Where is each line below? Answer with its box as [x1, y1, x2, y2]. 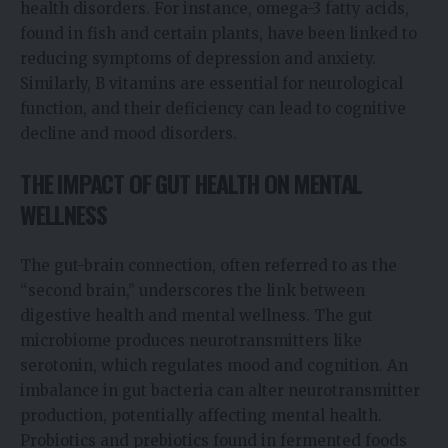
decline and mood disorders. [20, 123, 237, 143]
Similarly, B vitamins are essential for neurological [20, 73, 403, 93]
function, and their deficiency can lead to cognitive [20, 98, 406, 118]
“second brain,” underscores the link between [20, 280, 365, 300]
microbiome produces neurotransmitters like [20, 330, 362, 350]
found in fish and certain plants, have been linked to [20, 23, 417, 43]
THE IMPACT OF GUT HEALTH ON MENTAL [20, 165, 363, 202]
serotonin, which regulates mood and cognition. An [20, 355, 408, 375]
